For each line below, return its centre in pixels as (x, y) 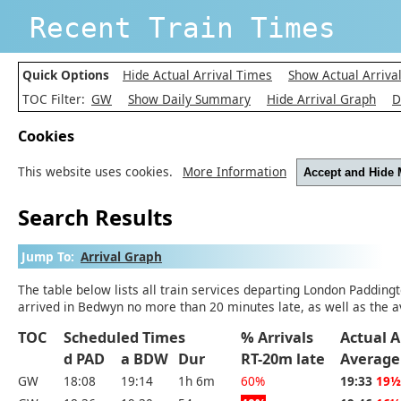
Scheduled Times (132, 338)
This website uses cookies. (99, 171)
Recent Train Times (183, 27)
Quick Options (66, 74)
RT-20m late (290, 359)
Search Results (95, 218)
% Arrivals (284, 338)
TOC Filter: (55, 98)
